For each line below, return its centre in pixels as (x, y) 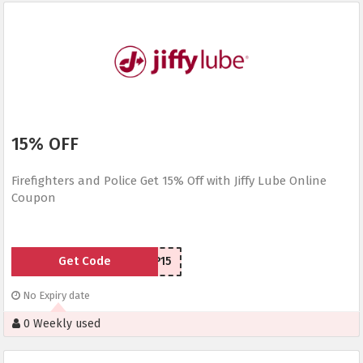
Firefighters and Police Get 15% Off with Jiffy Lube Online (169, 181)
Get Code (84, 261)
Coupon (34, 198)
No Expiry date (55, 296)
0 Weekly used (60, 324)
